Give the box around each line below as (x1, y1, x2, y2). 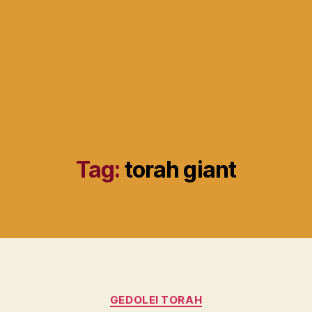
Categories (155, 286, 217, 301)
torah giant (124, 155, 237, 183)
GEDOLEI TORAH (109, 292, 203, 306)
